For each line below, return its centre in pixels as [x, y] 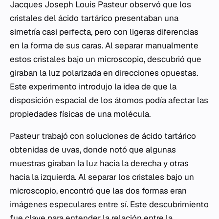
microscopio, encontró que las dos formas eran [98, 191]
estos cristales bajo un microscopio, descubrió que [106, 59]
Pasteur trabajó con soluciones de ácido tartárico [103, 136]
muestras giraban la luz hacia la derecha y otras [99, 163]
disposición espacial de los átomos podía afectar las [109, 100]
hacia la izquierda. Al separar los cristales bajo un [102, 177]
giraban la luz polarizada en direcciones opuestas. [104, 73]
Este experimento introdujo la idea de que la [93, 87]
